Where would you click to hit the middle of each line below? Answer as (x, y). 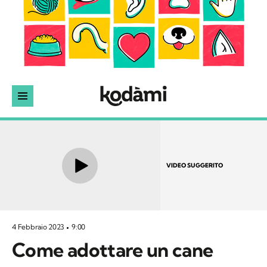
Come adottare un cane (113, 250)
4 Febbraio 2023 (39, 227)
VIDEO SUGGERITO (194, 165)
